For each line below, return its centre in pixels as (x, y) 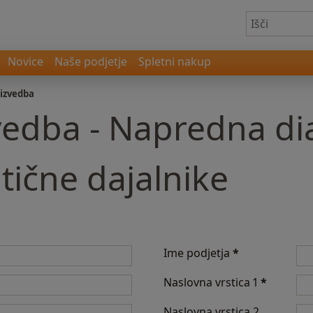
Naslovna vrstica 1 (212, 282)
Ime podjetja (198, 253)
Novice (26, 61)
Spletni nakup (175, 61)
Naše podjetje (91, 61)
